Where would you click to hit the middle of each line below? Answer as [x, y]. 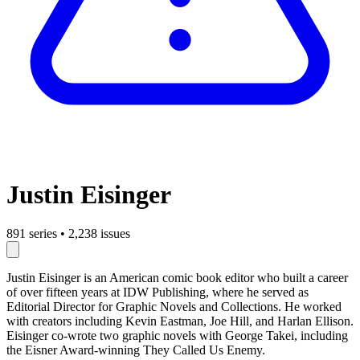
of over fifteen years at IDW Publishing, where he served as [157, 292]
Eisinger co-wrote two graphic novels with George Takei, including [177, 336]
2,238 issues [99, 234]
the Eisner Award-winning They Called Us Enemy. [136, 350]
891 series [32, 234]
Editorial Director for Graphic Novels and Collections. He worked [174, 307]
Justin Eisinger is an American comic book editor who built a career [177, 278]
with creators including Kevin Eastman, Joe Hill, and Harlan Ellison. [180, 321]
